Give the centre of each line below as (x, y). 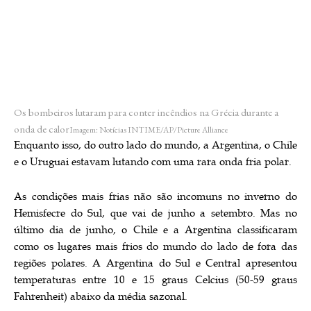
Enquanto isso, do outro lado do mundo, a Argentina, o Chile (155, 146)
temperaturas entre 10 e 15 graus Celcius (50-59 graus (155, 280)
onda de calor (42, 129)
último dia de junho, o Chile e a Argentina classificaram (155, 230)
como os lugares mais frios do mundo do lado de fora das (155, 247)
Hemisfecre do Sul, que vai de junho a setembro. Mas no (155, 214)
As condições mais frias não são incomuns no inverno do (155, 197)
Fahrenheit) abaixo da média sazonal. (101, 297)
